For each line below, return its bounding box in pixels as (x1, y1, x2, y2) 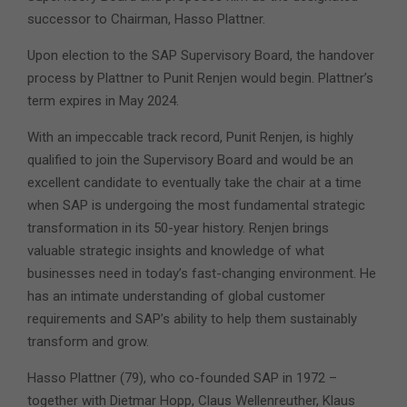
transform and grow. (27, 333, 149, 350)
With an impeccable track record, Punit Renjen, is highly (27, 128, 353, 145)
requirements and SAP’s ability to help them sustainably (27, 310, 357, 327)
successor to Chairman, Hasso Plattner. (27, 10, 265, 27)
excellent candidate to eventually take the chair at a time (27, 174, 362, 191)
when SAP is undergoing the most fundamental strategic (27, 196, 365, 213)
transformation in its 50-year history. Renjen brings (27, 219, 329, 236)
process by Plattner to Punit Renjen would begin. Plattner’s (27, 69, 373, 86)
